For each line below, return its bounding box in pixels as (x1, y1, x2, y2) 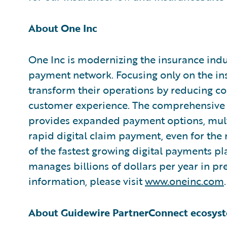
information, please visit (28, 173, 145, 188)
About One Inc (28, 20, 97, 35)
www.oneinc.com (145, 173, 224, 188)
